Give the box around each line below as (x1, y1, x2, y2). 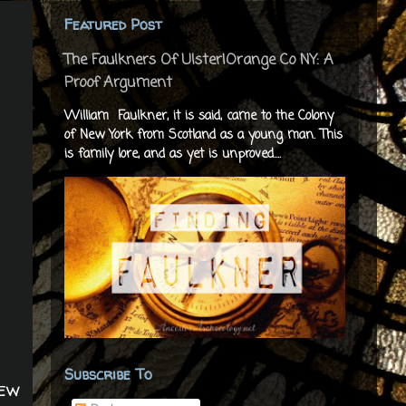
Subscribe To (64, 364, 152, 385)
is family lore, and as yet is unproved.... (64, 145, 281, 164)
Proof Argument (64, 72, 172, 94)
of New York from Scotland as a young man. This (64, 126, 343, 145)
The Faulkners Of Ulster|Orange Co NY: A (64, 49, 333, 72)
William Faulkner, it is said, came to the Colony (64, 107, 333, 126)
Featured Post (64, 14, 162, 34)
